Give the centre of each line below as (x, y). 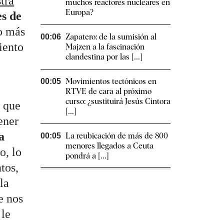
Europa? (79, 12)
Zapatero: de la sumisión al (111, 37)
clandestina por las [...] (104, 57)
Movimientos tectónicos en (111, 81)
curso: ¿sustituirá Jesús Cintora (118, 101)
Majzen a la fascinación (105, 47)
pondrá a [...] (87, 156)
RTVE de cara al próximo (108, 91)
